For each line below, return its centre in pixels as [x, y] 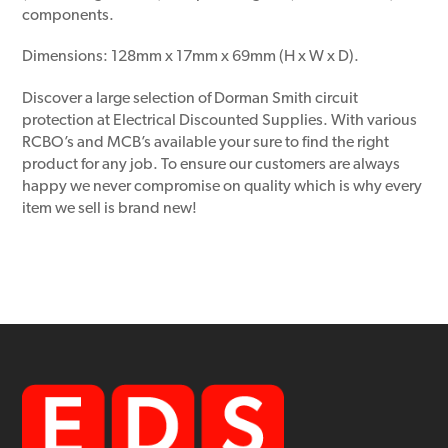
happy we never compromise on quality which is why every [222, 186]
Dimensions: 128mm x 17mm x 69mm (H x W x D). [191, 57]
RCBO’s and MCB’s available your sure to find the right [206, 142]
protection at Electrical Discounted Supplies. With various [220, 120]
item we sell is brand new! [110, 208]
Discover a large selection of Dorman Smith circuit [190, 98]
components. [68, 16]
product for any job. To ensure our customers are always [211, 164]
